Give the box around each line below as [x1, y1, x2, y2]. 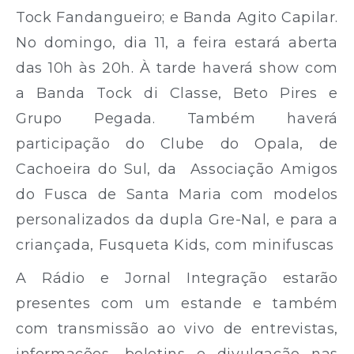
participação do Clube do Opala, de [16, 134, 338, 153]
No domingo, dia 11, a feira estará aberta [16, 33, 338, 51]
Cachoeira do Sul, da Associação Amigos [16, 160, 338, 178]
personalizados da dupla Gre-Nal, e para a [16, 210, 338, 228]
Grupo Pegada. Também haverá [16, 109, 338, 127]
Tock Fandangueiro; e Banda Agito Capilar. [16, 8, 338, 26]
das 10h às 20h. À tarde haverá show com [16, 58, 338, 77]
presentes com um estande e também [16, 294, 338, 312]
